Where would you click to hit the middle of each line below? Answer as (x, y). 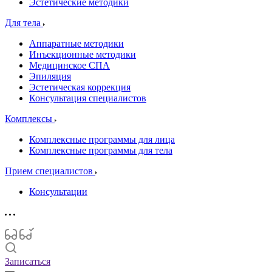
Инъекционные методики (83, 54)
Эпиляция (50, 76)
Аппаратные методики (76, 43)
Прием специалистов (50, 171)
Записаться (28, 261)
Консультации (58, 192)
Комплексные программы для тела (101, 150)
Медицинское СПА (70, 65)
